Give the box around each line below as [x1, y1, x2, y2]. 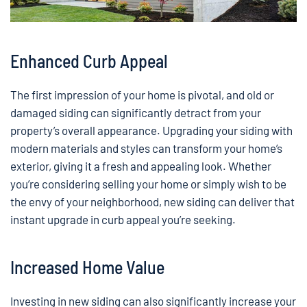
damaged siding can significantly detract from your [10, 106, 261, 120]
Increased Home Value [10, 256, 164, 278]
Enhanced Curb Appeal [10, 50, 168, 72]
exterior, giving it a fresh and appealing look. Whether [10, 159, 271, 173]
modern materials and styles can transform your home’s [10, 141, 282, 156]
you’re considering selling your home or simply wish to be [10, 177, 286, 191]
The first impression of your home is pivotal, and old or [10, 88, 274, 102]
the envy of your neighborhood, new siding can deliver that [10, 195, 295, 209]
